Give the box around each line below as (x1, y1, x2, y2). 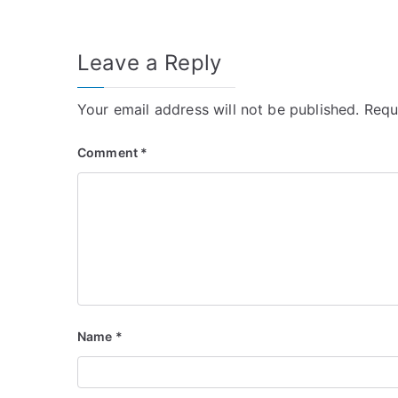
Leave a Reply (77, 50, 222, 76)
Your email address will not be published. (77, 100, 360, 119)
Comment (77, 145, 141, 161)
